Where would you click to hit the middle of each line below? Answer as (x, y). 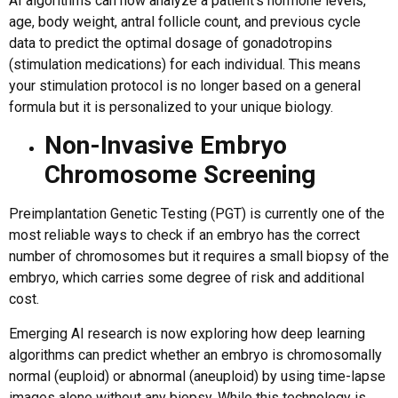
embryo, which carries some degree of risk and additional (187, 278)
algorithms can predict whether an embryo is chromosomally (195, 354)
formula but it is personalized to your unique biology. (171, 107)
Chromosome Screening (180, 175)
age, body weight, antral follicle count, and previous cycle (185, 21)
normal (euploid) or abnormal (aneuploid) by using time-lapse (197, 376)
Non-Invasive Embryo (166, 146)
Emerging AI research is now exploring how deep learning (187, 333)
